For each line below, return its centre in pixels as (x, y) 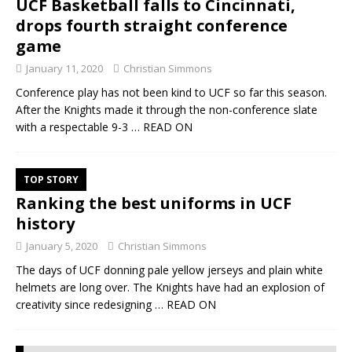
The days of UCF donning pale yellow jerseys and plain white (169, 270)
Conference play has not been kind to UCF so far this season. (171, 92)
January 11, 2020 (64, 68)
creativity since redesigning (85, 304)
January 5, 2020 (62, 246)
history (45, 224)
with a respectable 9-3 (73, 127)
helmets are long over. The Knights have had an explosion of (170, 287)
